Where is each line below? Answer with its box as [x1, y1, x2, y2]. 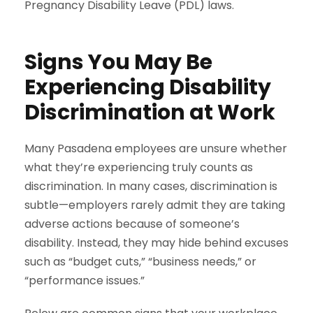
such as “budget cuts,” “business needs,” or [24, 253, 256, 270]
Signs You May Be [24, 47, 212, 77]
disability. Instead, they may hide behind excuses [24, 234, 289, 251]
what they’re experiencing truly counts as [24, 159, 253, 175]
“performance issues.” [24, 272, 145, 289]
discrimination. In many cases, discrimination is [24, 177, 277, 194]
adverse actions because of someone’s [24, 215, 240, 232]
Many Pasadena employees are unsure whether [24, 140, 287, 156]
